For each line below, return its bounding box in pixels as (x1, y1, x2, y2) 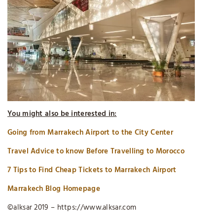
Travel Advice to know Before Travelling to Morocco (7, 145, 184, 157)
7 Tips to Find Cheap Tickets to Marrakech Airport (7, 164, 177, 176)
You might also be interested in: (7, 108, 117, 120)
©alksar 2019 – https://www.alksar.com (7, 201, 137, 214)
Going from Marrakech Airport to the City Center (7, 126, 174, 139)
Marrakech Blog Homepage (7, 183, 100, 195)
